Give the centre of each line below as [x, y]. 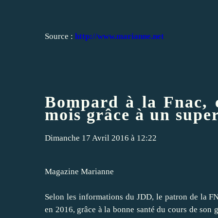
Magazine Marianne [79, 172]
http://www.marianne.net [119, 36]
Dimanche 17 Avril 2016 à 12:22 [101, 138]
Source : [60, 36]
